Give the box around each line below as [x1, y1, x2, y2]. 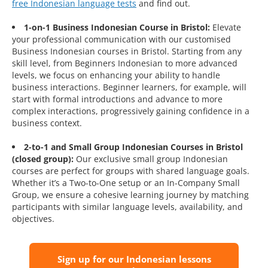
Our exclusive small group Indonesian [74, 153, 228, 165]
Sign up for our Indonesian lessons [57, 253, 211, 266]
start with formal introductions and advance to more [12, 93, 223, 105]
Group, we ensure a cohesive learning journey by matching [12, 189, 249, 201]
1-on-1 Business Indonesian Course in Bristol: [24, 22, 210, 33]
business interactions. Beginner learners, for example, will [12, 81, 246, 93]
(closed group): [12, 153, 74, 165]
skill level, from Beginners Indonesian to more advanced [12, 57, 237, 69]
